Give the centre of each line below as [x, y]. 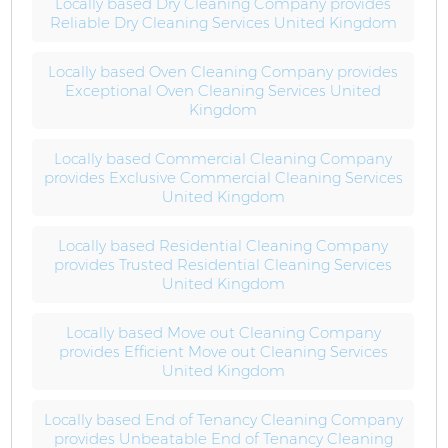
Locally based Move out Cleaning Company [223, 332]
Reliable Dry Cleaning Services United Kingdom [223, 22]
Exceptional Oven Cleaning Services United [223, 90]
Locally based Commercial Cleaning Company [223, 158]
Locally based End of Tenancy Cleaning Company [223, 419]
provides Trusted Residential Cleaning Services [223, 264]
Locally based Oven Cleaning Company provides [223, 71]
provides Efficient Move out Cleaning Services [223, 351]
